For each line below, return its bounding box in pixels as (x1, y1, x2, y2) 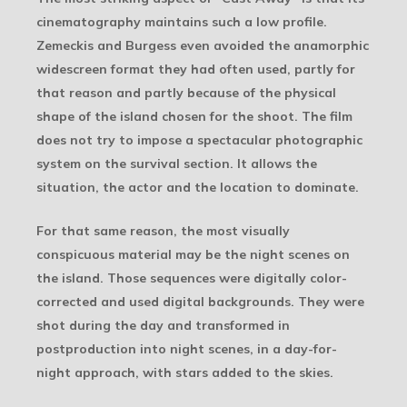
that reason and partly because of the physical (36, 84, 336, 102)
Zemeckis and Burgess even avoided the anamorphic (36, 37, 369, 55)
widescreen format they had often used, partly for (36, 61, 355, 78)
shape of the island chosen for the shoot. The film (36, 108, 352, 125)
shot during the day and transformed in (36, 317, 290, 334)
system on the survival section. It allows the (36, 155, 317, 173)
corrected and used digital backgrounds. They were (36, 293, 364, 311)
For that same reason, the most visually (36, 223, 290, 240)
